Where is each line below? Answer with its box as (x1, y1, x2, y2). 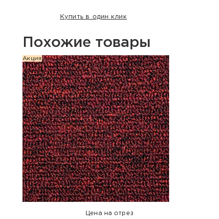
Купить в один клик (60, 14, 127, 20)
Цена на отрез (86, 211, 133, 217)
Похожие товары (22, 36, 151, 49)
